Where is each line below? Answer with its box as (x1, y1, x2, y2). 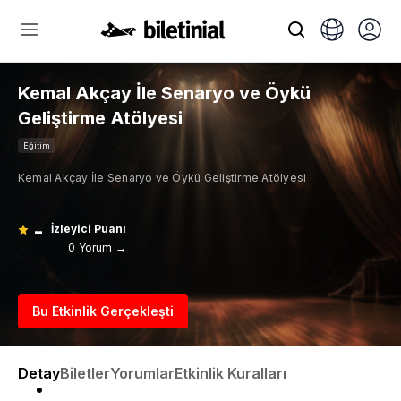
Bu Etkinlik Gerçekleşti (32, 303, 174, 319)
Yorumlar (110, 364, 175, 382)
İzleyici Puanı (51, 222, 127, 235)
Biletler (60, 364, 110, 382)
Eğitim (23, 141, 50, 150)
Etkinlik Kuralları (175, 364, 286, 382)
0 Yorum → (68, 241, 127, 254)
